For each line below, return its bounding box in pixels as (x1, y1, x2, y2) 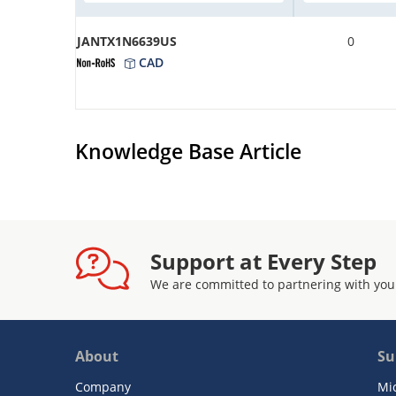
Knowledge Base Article (75, 136, 301, 165)
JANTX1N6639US (77, 32, 177, 49)
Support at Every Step (150, 246, 377, 276)
